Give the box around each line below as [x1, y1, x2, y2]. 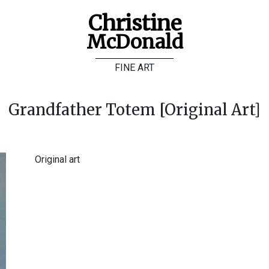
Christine [88, 10, 181, 37]
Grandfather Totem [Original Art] [8, 100, 261, 119]
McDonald [86, 30, 183, 54]
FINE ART [115, 62, 154, 73]
